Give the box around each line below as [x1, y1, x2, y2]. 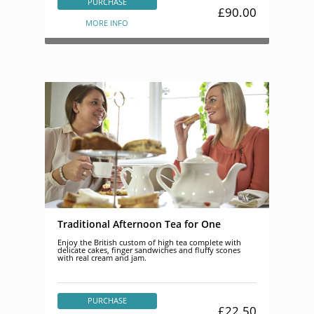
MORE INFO [86, 17, 129, 28]
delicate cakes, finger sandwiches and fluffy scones [57, 245, 240, 256]
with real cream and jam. [57, 252, 146, 264]
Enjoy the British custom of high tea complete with [57, 237, 241, 248]
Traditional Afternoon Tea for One [57, 217, 221, 231]
